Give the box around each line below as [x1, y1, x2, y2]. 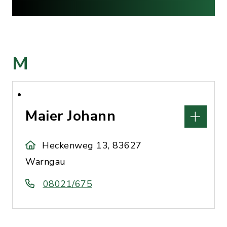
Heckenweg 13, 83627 [42, 139, 142, 152]
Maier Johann [25, 106, 116, 126]
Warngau [25, 156, 66, 168]
